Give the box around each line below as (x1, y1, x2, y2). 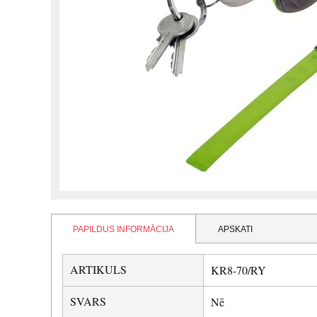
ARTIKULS (70, 262, 127, 277)
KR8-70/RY (211, 263, 266, 278)
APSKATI (218, 224, 253, 235)
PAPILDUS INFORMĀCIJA (73, 224, 174, 235)
